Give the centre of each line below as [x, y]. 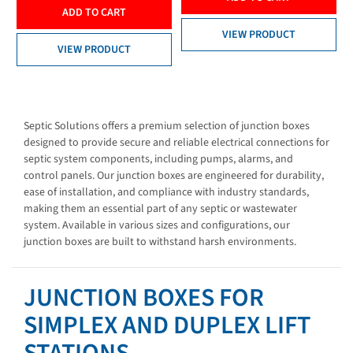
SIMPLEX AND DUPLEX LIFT [167, 326]
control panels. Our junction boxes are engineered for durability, [174, 176]
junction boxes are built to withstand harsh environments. [160, 242]
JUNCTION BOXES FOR [144, 298]
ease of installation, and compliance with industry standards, [166, 193]
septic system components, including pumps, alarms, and [158, 160]
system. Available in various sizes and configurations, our [157, 226]
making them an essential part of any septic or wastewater [160, 209]
